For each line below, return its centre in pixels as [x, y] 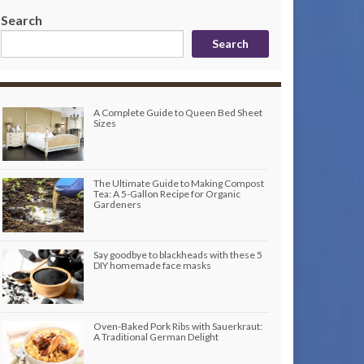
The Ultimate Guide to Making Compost [179, 183]
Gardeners [117, 204]
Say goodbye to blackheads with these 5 [178, 255]
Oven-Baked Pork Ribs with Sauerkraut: [178, 326]
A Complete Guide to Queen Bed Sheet [178, 113]
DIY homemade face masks [152, 265]
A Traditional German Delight [156, 337]
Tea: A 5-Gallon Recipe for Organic [167, 194]
